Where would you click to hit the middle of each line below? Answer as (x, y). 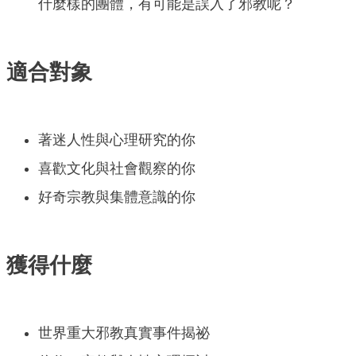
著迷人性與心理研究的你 (117, 140)
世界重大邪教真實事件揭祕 (124, 333)
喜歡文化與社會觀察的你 (117, 169)
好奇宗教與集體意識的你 (117, 197)
